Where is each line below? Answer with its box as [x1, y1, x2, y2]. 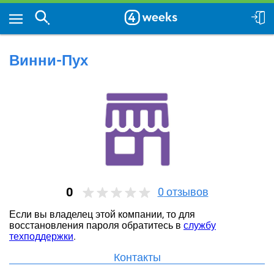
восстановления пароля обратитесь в [9, 220, 183, 231]
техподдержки [9, 231, 73, 242]
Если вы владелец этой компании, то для [9, 209, 195, 220]
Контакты [113, 251, 161, 264]
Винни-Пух [9, 52, 88, 69]
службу [183, 220, 216, 231]
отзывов [163, 185, 209, 198]
